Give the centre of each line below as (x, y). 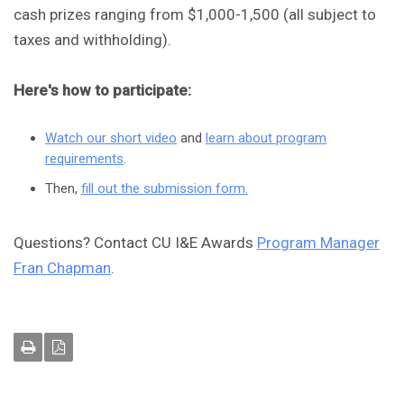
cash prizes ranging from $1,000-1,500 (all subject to (195, 15)
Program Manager (318, 243)
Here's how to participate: (102, 91)
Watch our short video (111, 138)
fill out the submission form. (165, 189)
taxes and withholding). (92, 40)
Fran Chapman (62, 268)
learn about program (266, 138)
